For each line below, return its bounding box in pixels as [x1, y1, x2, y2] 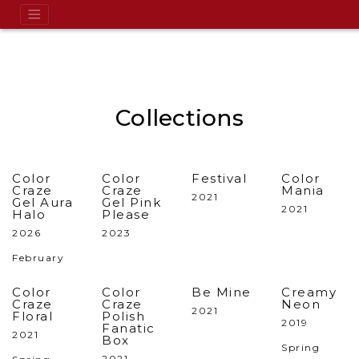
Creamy [281, 284, 337, 300]
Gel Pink [102, 195, 161, 210]
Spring [281, 341, 320, 353]
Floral [12, 309, 53, 324]
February [12, 252, 64, 264]
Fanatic [102, 321, 155, 336]
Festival [192, 171, 247, 186]
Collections [115, 104, 244, 131]
